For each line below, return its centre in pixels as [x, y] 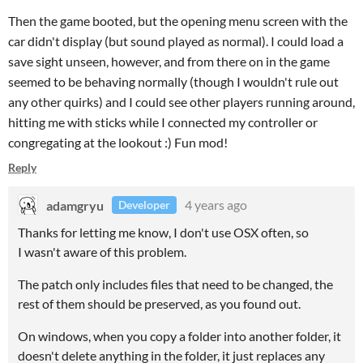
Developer [144, 205]
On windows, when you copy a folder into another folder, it [179, 336]
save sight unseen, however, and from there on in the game [169, 61]
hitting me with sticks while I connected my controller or [163, 122]
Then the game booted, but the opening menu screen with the [178, 21]
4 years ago [216, 205]
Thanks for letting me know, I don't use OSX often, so [163, 232]
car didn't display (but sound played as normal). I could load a [176, 41]
